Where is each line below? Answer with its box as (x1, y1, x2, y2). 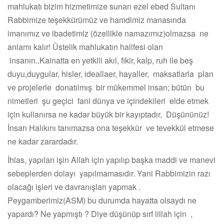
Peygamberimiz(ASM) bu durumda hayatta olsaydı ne (7, 194, 196, 206)
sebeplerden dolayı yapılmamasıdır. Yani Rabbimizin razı (7, 167, 210, 179)
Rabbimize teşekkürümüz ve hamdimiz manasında (7, 14, 186, 26)
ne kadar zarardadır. (7, 135, 78, 147)
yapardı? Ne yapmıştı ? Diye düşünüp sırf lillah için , (7, 208, 192, 220)
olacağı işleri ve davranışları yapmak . (7, 181, 142, 193)
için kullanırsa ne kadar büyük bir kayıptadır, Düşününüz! (7, 108, 209, 120)
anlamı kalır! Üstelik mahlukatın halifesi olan (7, 41, 163, 53)
